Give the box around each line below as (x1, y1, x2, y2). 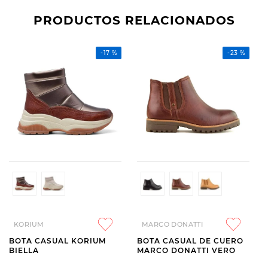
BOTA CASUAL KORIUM (9, 236, 106, 245)
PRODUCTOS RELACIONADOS (33, 13, 235, 28)
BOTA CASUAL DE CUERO (137, 236, 243, 245)
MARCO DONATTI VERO (212, 246, 236, 255)
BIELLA (9, 246, 39, 255)
